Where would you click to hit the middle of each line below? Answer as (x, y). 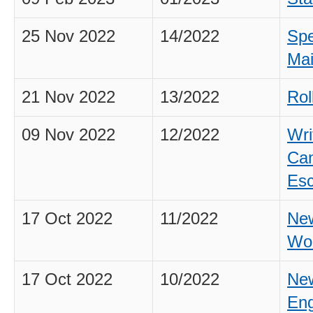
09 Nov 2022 (68, 135)
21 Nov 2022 (68, 97)
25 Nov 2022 (68, 36)
